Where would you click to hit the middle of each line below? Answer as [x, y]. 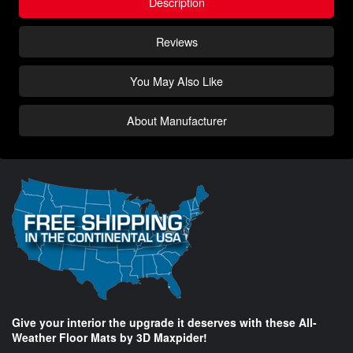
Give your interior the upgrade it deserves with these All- [164, 323]
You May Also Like [176, 81]
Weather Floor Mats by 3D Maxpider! [110, 338]
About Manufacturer [176, 121]
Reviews [176, 42]
